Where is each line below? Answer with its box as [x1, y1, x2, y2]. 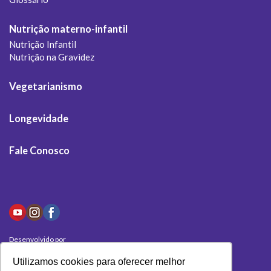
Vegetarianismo [9, 80, 82, 93]
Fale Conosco [9, 144, 70, 157]
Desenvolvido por [9, 234, 66, 244]
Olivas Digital [9, 244, 64, 255]
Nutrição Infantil [9, 38, 76, 50]
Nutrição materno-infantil [9, 22, 128, 35]
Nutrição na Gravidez [9, 51, 94, 62]
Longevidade [9, 112, 68, 125]
